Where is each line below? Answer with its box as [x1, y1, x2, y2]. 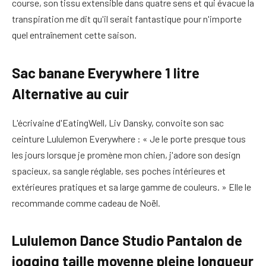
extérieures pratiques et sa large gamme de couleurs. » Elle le [12, 180, 251, 192]
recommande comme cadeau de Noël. [12, 197, 160, 208]
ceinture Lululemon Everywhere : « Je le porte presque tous [12, 132, 246, 144]
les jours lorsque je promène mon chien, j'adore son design [12, 148, 240, 160]
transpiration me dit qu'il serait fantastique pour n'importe [12, 13, 242, 25]
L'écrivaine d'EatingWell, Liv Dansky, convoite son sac [12, 116, 224, 128]
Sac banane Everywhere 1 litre [12, 64, 199, 81]
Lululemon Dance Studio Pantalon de [12, 231, 242, 249]
